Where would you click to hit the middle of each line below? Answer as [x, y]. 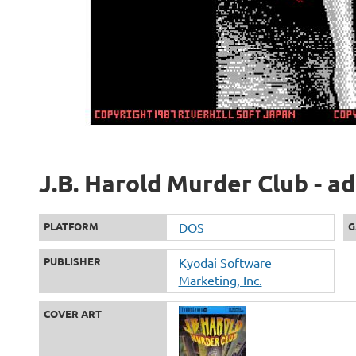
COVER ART [72, 313]
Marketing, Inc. [220, 280]
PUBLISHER [72, 261]
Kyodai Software [225, 262]
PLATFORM [71, 226]
